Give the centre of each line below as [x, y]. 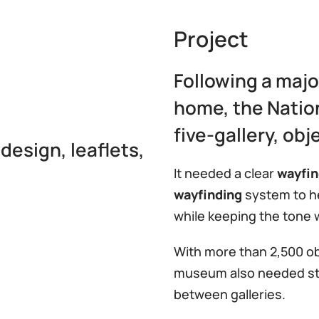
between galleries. [230, 294]
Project [211, 38]
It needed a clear [225, 173]
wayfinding [208, 194]
